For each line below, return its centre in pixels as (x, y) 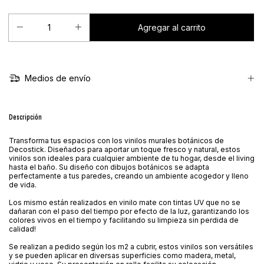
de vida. (23, 185)
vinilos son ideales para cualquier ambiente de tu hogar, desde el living (132, 159)
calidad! (22, 229)
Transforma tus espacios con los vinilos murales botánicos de (116, 141)
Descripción (25, 117)
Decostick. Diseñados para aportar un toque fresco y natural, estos (125, 150)
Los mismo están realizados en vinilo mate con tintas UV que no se (125, 203)
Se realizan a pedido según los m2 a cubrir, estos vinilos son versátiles (131, 247)
